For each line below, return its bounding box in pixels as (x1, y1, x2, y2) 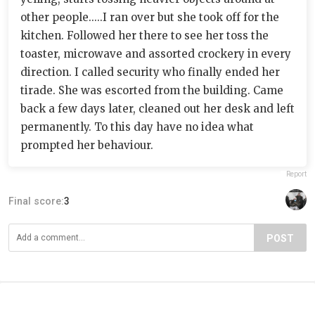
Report (286, 170, 307, 178)
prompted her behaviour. (20, 139, 153, 152)
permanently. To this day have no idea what (20, 120, 254, 134)
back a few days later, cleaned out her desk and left (20, 102, 295, 115)
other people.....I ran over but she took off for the (20, 11, 279, 24)
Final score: (8, 195, 64, 207)
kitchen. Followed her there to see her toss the (20, 29, 269, 42)
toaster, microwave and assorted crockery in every (20, 47, 291, 60)
